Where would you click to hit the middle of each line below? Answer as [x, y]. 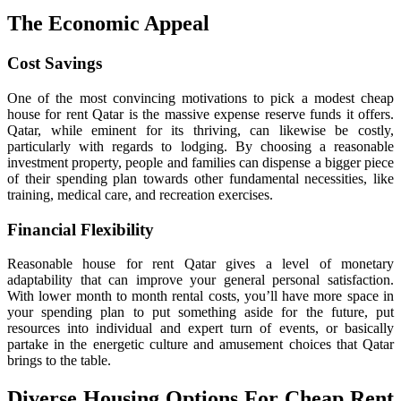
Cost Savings [55, 64]
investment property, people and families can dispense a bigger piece [200, 162]
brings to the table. [59, 361]
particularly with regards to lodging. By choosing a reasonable [200, 146]
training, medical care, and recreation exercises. [140, 194]
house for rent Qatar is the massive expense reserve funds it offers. [200, 114]
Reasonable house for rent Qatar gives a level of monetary [200, 264]
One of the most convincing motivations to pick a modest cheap [200, 98]
